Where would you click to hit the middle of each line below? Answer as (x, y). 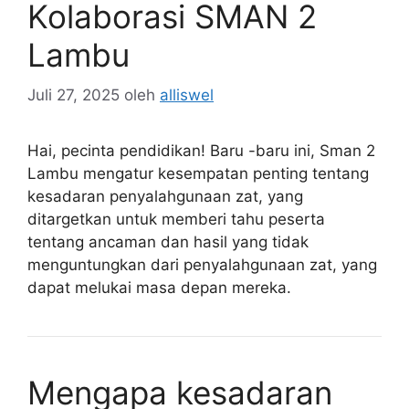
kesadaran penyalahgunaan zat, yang (165, 197)
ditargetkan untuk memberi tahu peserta (176, 220)
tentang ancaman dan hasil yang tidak (168, 242)
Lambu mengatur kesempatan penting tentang (198, 174)
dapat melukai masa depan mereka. (159, 288)
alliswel (187, 95)
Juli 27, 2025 (73, 95)
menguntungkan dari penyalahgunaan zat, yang (202, 265)
